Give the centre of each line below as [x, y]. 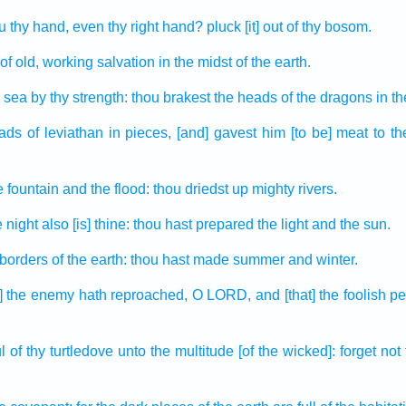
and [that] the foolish [320, 295]
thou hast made [179, 260]
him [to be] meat [315, 133]
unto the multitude [176, 351]
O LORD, [222, 295]
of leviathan [65, 133]
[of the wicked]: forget [308, 351]
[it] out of [271, 27]
